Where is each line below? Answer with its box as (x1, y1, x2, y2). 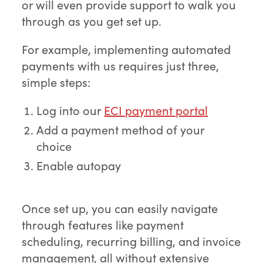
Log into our (36, 102, 104, 119)
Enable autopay (36, 157, 122, 174)
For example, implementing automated (22, 41, 231, 58)
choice (36, 138, 72, 154)
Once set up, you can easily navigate (22, 200, 218, 217)
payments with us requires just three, (22, 58, 220, 74)
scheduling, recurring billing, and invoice (22, 233, 241, 249)
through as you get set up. (22, 13, 162, 29)
